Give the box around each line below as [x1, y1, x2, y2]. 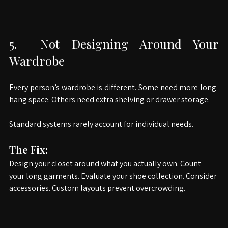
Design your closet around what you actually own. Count [9, 170, 203, 181]
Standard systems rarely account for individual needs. [9, 131, 193, 141]
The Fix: [9, 155, 48, 168]
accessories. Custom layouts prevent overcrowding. [9, 195, 185, 206]
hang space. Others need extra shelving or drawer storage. [9, 106, 210, 117]
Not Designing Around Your [28, 48, 219, 64]
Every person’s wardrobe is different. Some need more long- [9, 94, 219, 105]
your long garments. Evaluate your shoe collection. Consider [9, 183, 218, 193]
